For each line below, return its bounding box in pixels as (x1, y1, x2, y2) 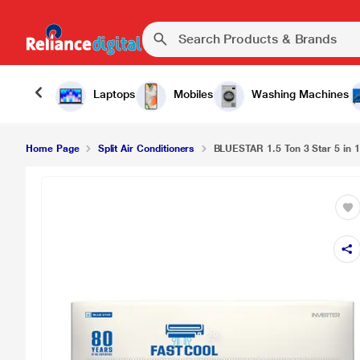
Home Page (26, 143, 80, 154)
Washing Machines (252, 88, 349, 100)
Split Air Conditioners (97, 143, 195, 154)
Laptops (93, 88, 135, 100)
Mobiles (174, 88, 213, 100)
